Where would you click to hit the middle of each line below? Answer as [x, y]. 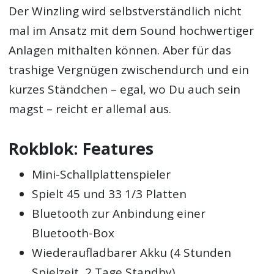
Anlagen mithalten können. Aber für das [120, 50]
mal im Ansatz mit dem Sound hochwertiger [131, 31]
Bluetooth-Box [73, 233]
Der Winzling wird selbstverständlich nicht [125, 11]
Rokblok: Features [81, 149]
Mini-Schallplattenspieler [102, 174]
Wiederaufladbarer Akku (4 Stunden [132, 252]
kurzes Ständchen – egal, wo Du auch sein [125, 90]
